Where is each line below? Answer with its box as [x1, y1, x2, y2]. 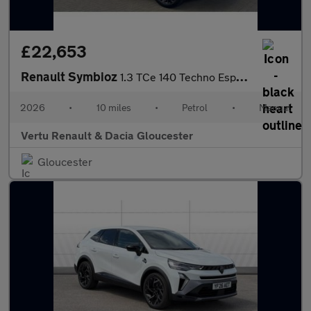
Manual [258, 101, 291, 113]
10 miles [96, 101, 131, 113]
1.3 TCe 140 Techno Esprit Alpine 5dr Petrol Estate [120, 70, 236, 83]
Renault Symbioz [21, 69, 120, 84]
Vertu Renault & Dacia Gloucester [21, 128, 193, 142]
